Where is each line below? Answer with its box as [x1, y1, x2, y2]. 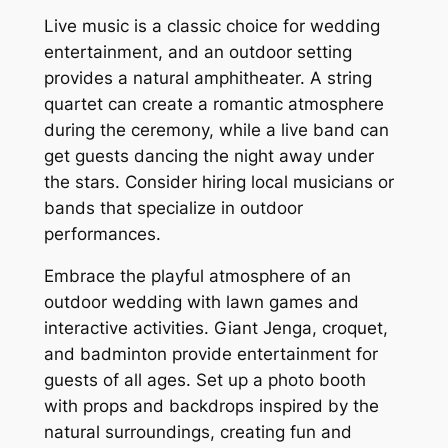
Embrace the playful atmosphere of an [43, 266, 351, 287]
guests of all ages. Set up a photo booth [43, 370, 366, 391]
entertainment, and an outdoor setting [43, 41, 352, 62]
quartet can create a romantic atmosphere [43, 93, 384, 114]
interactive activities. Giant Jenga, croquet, [43, 318, 388, 339]
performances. [43, 223, 161, 244]
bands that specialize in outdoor [43, 197, 303, 218]
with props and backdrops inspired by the [43, 396, 379, 417]
